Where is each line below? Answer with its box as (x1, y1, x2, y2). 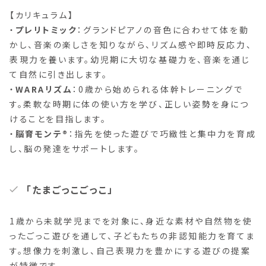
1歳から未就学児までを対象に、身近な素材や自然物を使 (9, 214, 253, 227)
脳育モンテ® (15, 127, 69, 140)
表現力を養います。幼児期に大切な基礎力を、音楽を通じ (9, 53, 251, 65)
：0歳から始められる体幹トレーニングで (72, 83, 243, 95)
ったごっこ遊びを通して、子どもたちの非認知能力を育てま (9, 229, 255, 242)
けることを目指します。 (9, 112, 107, 125)
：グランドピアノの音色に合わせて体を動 (77, 23, 249, 36)
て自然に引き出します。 (9, 68, 108, 80)
